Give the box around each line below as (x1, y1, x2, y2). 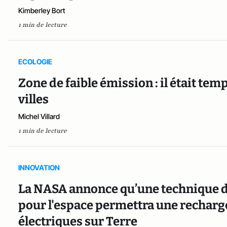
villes (18, 92, 49, 106)
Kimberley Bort (18, 6, 65, 15)
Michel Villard (18, 111, 60, 121)
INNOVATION (18, 163, 60, 172)
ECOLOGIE (18, 57, 52, 66)
